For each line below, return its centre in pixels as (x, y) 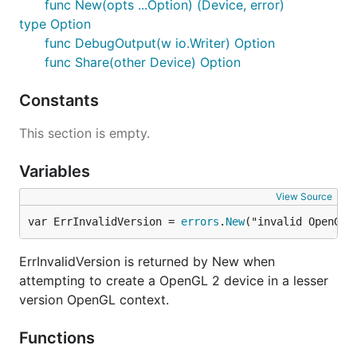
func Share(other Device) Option (143, 62)
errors (200, 222)
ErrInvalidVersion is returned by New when (147, 261)
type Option (55, 24)
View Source (304, 196)
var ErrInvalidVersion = (104, 222)
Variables (57, 171)
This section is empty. (84, 133)
